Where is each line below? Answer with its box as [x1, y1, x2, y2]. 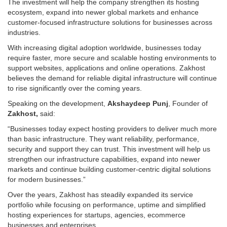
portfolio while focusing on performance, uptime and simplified [8, 200, 206, 209]
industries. [8, 28, 41, 36]
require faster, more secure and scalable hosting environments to [8, 53, 216, 62]
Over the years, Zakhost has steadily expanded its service [8, 190, 193, 199]
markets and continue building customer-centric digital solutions [8, 165, 211, 173]
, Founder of [168, 99, 208, 107]
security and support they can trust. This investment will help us [8, 144, 210, 153]
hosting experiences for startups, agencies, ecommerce [8, 210, 185, 219]
